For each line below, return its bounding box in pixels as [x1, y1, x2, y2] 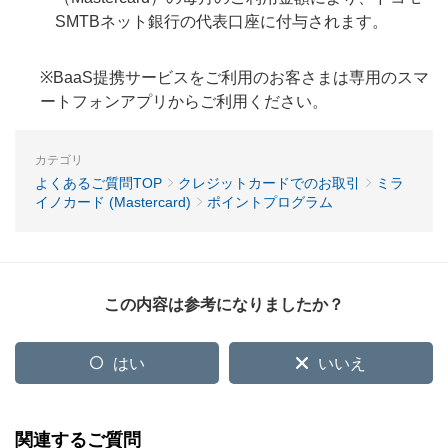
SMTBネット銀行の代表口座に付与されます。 [55, 13, 388, 30]
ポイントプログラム [207, 194, 333, 210]
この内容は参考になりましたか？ [104, 296, 344, 313]
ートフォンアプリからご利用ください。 [40, 93, 328, 110]
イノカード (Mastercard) [35, 194, 191, 210]
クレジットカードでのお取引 [178, 175, 360, 191]
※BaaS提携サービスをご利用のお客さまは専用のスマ [40, 69, 429, 86]
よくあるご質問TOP [35, 175, 162, 191]
